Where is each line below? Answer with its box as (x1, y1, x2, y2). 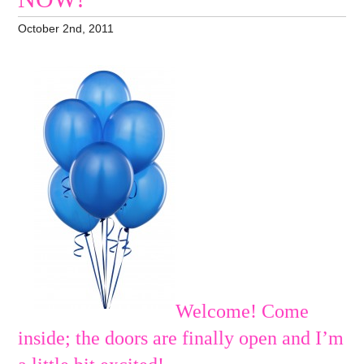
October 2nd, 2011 (18, 21, 115, 35)
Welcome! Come (175, 301, 310, 323)
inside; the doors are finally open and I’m (18, 327, 344, 349)
